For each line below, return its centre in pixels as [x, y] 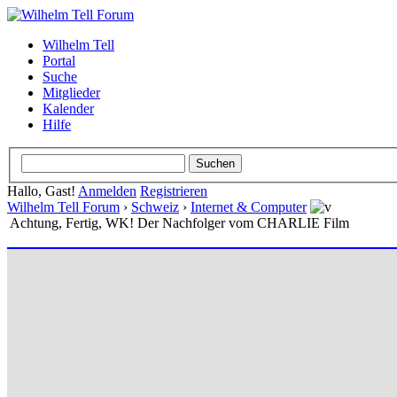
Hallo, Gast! [43, 191]
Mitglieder [71, 93]
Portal [59, 61]
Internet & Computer [249, 206]
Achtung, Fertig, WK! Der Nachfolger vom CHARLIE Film [179, 222]
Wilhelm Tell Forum [63, 206]
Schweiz [155, 206]
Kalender [68, 109]
